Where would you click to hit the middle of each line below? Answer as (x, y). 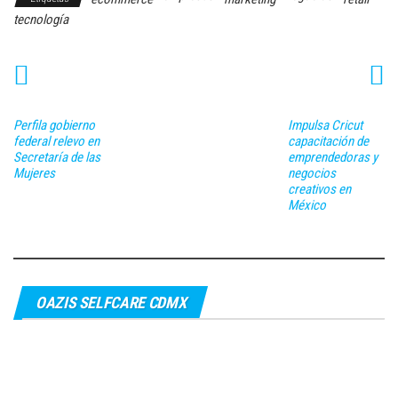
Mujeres (34, 173)
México (306, 205)
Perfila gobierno (54, 125)
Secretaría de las (57, 157)
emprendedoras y (332, 157)
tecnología (41, 20)
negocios (311, 173)
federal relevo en (56, 141)
